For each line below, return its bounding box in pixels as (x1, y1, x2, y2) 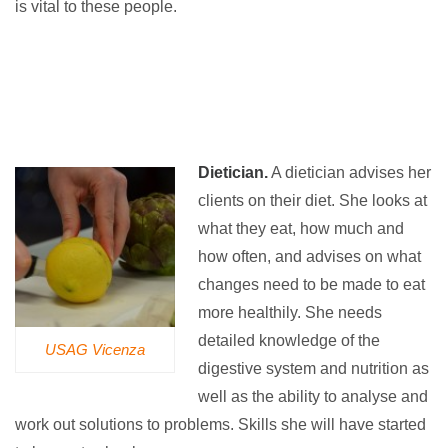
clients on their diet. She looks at (197, 192, 427, 210)
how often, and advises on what (197, 248, 421, 266)
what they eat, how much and (197, 220, 404, 238)
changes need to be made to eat (197, 276, 425, 294)
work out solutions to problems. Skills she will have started (15, 416, 426, 434)
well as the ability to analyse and (197, 388, 428, 406)
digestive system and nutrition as (197, 360, 429, 378)
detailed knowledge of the (197, 332, 380, 350)
